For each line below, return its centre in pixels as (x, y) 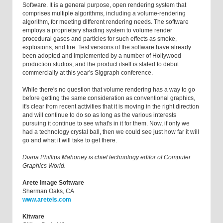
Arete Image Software (53, 183)
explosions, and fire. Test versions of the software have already (107, 48)
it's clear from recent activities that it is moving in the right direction (111, 107)
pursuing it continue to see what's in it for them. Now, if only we (106, 124)
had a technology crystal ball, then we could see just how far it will (111, 132)
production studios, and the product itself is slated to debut (101, 64)
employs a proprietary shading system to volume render (97, 31)
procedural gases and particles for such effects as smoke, (100, 39)
